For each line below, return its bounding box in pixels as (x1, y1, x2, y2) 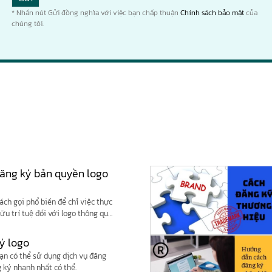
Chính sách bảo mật (180, 7, 244, 19)
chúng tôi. (12, 18, 44, 30)
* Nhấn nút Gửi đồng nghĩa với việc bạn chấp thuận (12, 7, 180, 19)
